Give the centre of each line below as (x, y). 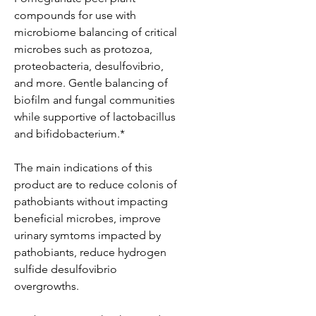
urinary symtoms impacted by (87, 236)
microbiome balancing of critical (96, 32)
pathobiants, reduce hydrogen (90, 253)
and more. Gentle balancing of (91, 83)
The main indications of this (83, 168)
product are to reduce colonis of (96, 185)
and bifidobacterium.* (69, 134)
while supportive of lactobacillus (95, 117)
